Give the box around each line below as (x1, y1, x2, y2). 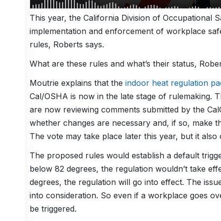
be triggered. (29, 204, 76, 214)
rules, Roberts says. (29, 39, 104, 50)
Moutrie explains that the (29, 78, 125, 88)
